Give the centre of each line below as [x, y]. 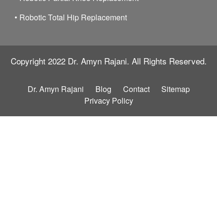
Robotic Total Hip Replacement [73, 17]
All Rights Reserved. [168, 61]
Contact [136, 89]
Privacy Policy [108, 100]
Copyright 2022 [39, 61]
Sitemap [175, 89]
